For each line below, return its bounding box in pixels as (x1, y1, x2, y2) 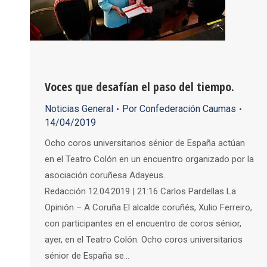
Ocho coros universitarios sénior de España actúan (45, 138, 245, 149)
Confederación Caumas (139, 103, 236, 115)
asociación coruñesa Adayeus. (45, 170, 167, 181)
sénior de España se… (45, 250, 129, 262)
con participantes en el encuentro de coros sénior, (45, 218, 241, 229)
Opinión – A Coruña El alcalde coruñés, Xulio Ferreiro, (45, 202, 252, 213)
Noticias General (45, 103, 113, 115)
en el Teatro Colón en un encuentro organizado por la (45, 154, 254, 165)
